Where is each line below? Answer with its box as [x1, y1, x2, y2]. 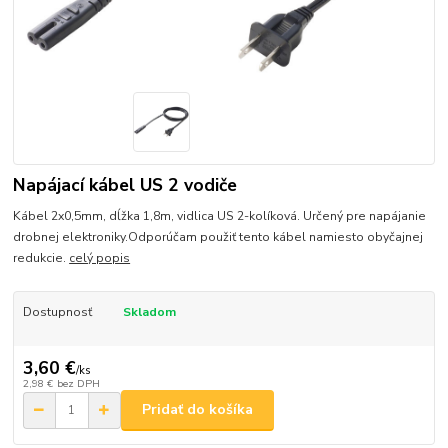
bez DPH [56, 376, 100, 392]
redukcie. [13, 249, 70, 266]
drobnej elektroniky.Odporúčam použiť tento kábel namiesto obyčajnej [13, 228, 424, 245]
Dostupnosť [22, 303, 92, 320]
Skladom [122, 303, 176, 320]
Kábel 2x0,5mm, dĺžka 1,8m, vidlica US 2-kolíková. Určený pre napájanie [13, 207, 427, 224]
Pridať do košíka [142, 400, 253, 420]
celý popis [69, 249, 131, 266]
